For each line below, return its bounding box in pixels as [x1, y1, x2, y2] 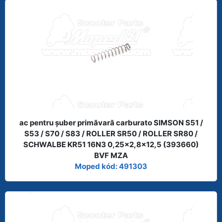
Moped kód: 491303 [75, 161, 147, 171]
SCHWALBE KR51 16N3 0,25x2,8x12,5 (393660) [23, 139, 199, 149]
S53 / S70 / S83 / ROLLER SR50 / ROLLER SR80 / [24, 128, 198, 138]
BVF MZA [94, 150, 128, 160]
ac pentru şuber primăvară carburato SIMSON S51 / [19, 117, 203, 127]
